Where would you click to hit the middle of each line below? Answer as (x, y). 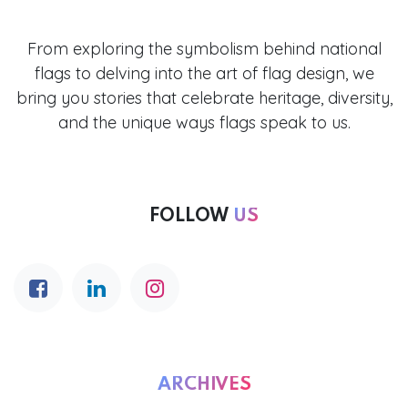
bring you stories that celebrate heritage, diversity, (204, 98)
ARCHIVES (204, 386)
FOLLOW (191, 217)
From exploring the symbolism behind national (204, 49)
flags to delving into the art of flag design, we (204, 74)
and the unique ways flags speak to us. (204, 123)
